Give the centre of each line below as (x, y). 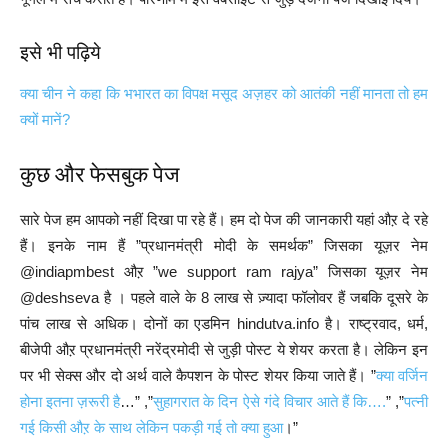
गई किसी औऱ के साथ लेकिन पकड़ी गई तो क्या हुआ (151, 427)
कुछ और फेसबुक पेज (99, 174)
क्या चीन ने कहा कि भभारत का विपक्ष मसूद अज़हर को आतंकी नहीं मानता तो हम (224, 93)
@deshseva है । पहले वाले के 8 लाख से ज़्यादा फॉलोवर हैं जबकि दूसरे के (224, 297)
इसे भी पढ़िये (60, 52)
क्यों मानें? (45, 119)
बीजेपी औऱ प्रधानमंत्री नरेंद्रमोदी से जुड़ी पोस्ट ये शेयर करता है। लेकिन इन (224, 349)
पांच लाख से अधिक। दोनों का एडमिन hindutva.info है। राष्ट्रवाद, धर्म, (224, 323)
